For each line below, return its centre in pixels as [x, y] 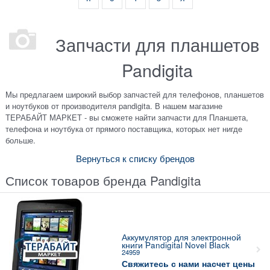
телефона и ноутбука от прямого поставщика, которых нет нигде [124, 128]
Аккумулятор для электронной [181, 237]
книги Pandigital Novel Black [175, 245]
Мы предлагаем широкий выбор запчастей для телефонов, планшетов [135, 94]
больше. [21, 140]
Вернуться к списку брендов [135, 158]
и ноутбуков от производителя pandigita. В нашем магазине [114, 105]
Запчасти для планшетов [158, 44]
